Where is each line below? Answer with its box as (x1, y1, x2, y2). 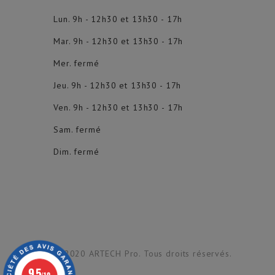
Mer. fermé (53, 58, 99, 69)
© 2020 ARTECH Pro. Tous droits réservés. (53, 248, 232, 260)
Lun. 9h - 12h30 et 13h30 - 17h (53, 14, 183, 25)
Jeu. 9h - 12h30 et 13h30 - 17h (53, 80, 182, 91)
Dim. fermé (53, 146, 99, 158)
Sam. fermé (53, 124, 101, 136)
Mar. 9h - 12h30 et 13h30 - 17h (53, 36, 184, 47)
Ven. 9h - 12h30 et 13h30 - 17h (53, 102, 184, 114)
